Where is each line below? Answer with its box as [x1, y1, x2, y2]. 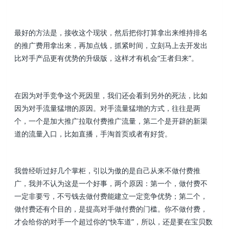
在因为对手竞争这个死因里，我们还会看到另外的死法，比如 [14, 90, 208, 100]
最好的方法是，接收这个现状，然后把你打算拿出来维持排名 [14, 28, 208, 38]
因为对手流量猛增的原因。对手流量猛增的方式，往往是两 [14, 103, 201, 113]
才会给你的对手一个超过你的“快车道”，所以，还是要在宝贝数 [14, 217, 213, 227]
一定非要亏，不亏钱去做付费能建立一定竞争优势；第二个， [14, 191, 208, 201]
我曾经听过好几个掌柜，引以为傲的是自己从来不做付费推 [14, 166, 201, 176]
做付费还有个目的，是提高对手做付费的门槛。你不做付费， [14, 204, 208, 214]
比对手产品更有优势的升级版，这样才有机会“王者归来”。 [14, 53, 199, 63]
